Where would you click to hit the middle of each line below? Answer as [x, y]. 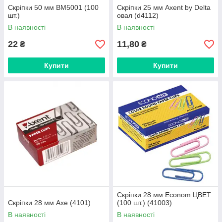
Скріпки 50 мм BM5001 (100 [53, 7]
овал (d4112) [138, 15]
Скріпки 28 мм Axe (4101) [49, 203]
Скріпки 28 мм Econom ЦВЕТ [164, 195]
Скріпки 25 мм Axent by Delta [164, 7]
